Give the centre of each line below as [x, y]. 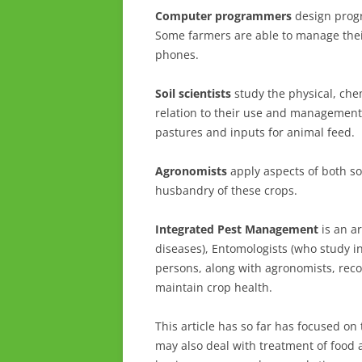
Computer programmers [223, 16]
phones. [177, 55]
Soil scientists [193, 93]
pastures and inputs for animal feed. [255, 132]
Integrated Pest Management [237, 229]
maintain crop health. [214, 287]
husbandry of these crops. [226, 190]
